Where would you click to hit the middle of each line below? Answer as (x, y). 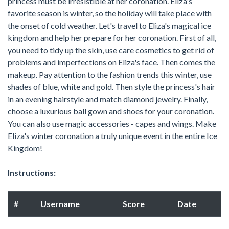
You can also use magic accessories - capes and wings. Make (112, 123)
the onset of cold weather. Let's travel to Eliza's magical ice (109, 25)
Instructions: (32, 172)
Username (60, 203)
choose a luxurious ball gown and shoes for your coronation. (111, 111)
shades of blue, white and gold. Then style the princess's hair (111, 86)
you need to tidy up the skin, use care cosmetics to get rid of (111, 50)
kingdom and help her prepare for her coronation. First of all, (112, 37)
